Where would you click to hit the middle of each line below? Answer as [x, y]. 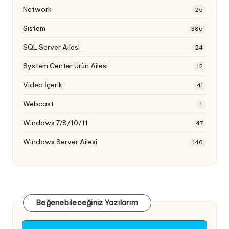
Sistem [34, 28]
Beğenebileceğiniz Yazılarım [87, 203]
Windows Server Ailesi [60, 142]
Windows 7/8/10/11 [55, 123]
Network [37, 9]
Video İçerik [43, 85]
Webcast [38, 104]
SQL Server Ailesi [51, 47]
